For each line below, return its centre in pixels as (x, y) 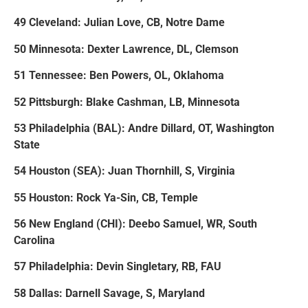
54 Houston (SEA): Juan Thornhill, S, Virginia (124, 171)
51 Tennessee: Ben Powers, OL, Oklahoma (119, 76)
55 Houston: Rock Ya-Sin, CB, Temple (106, 197)
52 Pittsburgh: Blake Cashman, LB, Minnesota (127, 102)
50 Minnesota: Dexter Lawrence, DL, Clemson (126, 49)
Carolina (34, 241)
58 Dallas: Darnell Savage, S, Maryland (109, 293)
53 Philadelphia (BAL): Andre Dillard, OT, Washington (144, 128)
